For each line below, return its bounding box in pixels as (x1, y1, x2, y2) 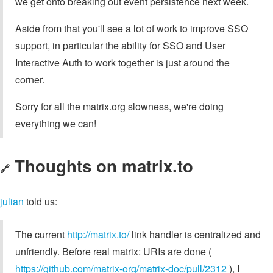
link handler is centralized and (129, 227, 261, 241)
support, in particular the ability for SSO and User (15, 38, 225, 52)
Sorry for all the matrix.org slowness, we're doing (15, 99, 224, 113)
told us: (24, 194, 57, 208)
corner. (15, 72, 44, 87)
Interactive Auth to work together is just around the (15, 55, 230, 69)
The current (15, 227, 67, 241)
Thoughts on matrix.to (15, 154, 193, 178)
